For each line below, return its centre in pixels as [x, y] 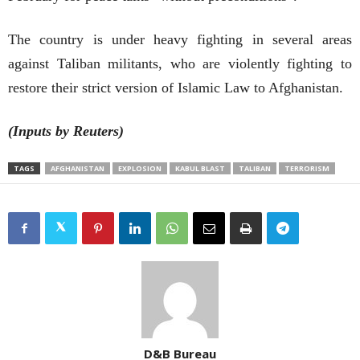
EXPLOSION [140, 169]
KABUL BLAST [200, 169]
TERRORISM [307, 169]
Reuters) [98, 131]
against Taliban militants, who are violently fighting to [180, 64]
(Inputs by [41, 131]
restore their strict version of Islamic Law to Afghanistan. [176, 88]
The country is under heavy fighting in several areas [180, 40]
